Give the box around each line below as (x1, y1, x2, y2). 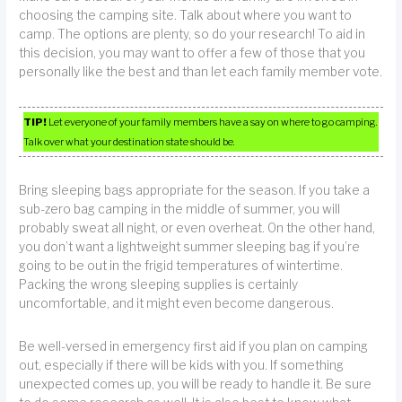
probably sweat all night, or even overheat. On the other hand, (19, 221, 376, 236)
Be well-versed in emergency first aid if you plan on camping (19, 339, 369, 354)
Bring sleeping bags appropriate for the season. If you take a (19, 183, 371, 198)
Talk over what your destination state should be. (23, 135, 236, 148)
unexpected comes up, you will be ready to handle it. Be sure (19, 377, 372, 392)
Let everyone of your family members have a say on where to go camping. (47, 115, 379, 128)
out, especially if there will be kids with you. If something (19, 358, 345, 373)
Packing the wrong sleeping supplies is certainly (19, 277, 299, 293)
